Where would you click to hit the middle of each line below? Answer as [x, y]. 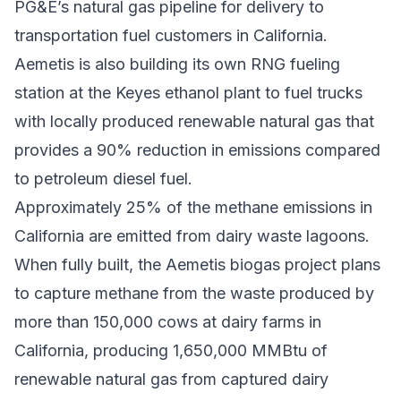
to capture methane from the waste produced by [194, 294]
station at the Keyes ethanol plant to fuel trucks [188, 93]
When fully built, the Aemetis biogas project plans [197, 265]
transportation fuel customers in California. [171, 36]
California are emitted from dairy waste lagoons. [192, 236]
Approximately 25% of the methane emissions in [193, 208]
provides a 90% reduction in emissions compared [197, 150]
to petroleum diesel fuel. [103, 179]
